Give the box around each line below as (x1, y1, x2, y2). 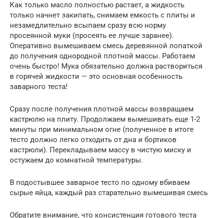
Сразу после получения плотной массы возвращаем (10, 104, 194, 113)
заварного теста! (10, 82, 68, 91)
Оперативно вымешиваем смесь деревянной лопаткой (10, 41, 202, 50)
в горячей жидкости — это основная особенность (10, 72, 182, 81)
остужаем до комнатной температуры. (10, 155, 143, 164)
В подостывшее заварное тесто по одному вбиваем (10, 178, 190, 187)
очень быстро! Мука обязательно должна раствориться (10, 61, 202, 71)
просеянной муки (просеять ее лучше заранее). (10, 31, 174, 40)
